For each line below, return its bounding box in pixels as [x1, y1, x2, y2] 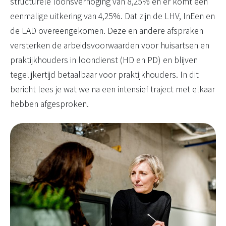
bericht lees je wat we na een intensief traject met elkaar [10, 83, 215, 95]
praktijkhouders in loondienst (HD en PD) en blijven [10, 54, 198, 66]
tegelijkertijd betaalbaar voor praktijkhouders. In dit [10, 69, 199, 80]
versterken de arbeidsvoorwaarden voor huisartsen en [10, 39, 209, 51]
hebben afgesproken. [10, 98, 89, 109]
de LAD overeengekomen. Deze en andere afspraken [10, 25, 203, 36]
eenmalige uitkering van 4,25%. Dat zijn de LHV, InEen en [10, 10, 215, 22]
